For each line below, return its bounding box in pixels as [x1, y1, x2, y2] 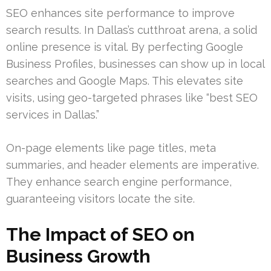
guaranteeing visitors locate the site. [6, 192, 195, 205]
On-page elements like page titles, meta [6, 141, 216, 154]
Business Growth [6, 245, 151, 267]
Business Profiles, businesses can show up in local [6, 57, 264, 70]
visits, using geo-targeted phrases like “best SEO [6, 91, 258, 104]
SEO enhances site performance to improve [6, 6, 235, 19]
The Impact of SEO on [6, 223, 195, 245]
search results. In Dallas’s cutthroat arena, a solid [6, 23, 257, 36]
